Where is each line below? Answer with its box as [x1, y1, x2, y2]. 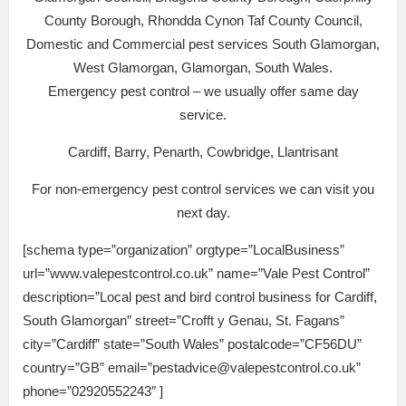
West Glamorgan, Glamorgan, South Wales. [73, 60, 333, 76]
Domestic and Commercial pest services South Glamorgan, [26, 36, 380, 53]
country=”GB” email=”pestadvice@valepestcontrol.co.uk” [23, 360, 361, 376]
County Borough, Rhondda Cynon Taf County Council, [43, 13, 362, 29]
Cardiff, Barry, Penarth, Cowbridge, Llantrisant [68, 144, 338, 160]
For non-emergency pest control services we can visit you [32, 181, 374, 198]
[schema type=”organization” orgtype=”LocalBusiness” [23, 242, 344, 258]
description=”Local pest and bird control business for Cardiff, [23, 289, 377, 305]
